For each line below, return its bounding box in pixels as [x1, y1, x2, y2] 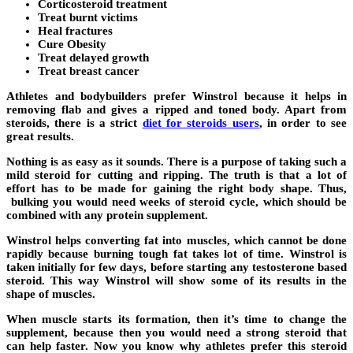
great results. [6, 130, 74, 143]
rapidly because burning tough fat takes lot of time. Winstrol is [6, 247, 347, 261]
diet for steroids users [142, 117, 259, 130]
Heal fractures [38, 24, 113, 38]
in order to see [262, 117, 347, 130]
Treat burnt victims [38, 11, 138, 24]
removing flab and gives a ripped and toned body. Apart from [6, 103, 347, 117]
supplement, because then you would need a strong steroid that [6, 326, 347, 340]
